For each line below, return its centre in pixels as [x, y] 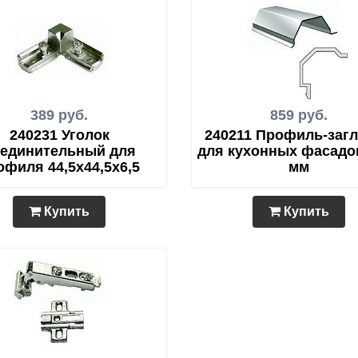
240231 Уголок [59, 135]
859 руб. [299, 115]
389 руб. [59, 115]
